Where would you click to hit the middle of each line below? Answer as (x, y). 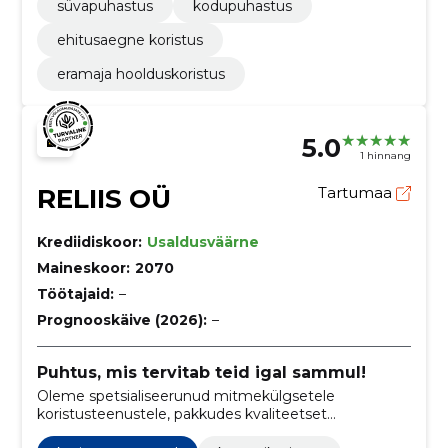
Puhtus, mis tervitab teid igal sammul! (201, 372)
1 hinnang (386, 156)
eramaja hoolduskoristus (140, 73)
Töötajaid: (75, 293)
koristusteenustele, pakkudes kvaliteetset (181, 414)
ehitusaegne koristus (129, 39)
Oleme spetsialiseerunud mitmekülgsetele (185, 396)
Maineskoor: (83, 267)
